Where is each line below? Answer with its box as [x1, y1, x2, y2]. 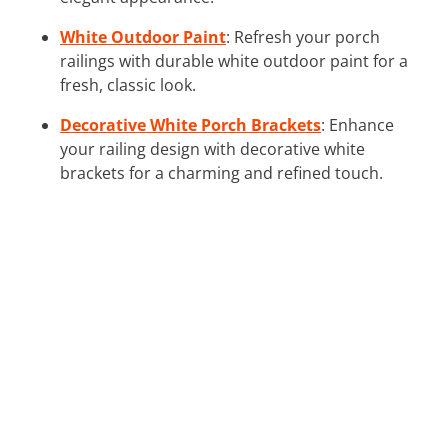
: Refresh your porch [226, 25, 380, 48]
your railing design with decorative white [60, 137, 365, 160]
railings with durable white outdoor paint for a [60, 49, 408, 72]
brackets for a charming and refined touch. [60, 161, 383, 184]
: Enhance [321, 113, 394, 136]
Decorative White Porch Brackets [60, 113, 321, 136]
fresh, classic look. [60, 73, 196, 96]
